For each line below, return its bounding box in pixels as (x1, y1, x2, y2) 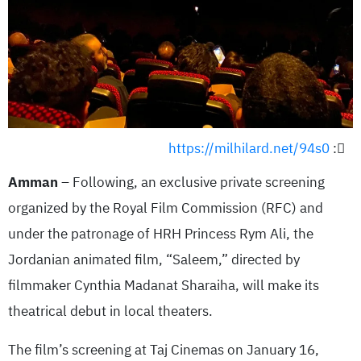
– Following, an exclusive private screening (58, 172, 325, 193)
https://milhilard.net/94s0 (168, 138, 330, 159)
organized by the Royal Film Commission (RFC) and (8, 197, 323, 218)
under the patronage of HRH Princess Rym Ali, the (8, 223, 313, 244)
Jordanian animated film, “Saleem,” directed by (8, 249, 300, 270)
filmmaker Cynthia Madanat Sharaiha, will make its (8, 275, 319, 296)
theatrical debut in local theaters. (8, 301, 213, 322)
